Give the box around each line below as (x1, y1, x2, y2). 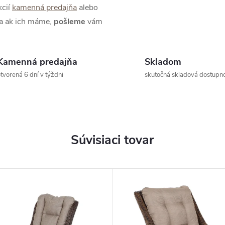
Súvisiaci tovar (71, 132, 154, 149)
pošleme (54, 16, 87, 27)
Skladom (145, 56, 181, 68)
